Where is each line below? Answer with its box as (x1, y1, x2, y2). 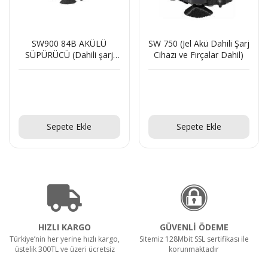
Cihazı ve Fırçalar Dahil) (154, 49, 244, 61)
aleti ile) (54, 60, 84, 72)
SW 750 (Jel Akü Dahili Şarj (148, 38, 249, 50)
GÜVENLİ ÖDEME (159, 221, 229, 233)
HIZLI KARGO (38, 221, 91, 233)
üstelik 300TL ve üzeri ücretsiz (14, 244, 115, 255)
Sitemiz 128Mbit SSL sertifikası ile (139, 234, 249, 245)
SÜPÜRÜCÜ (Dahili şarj (25, 49, 114, 61)
